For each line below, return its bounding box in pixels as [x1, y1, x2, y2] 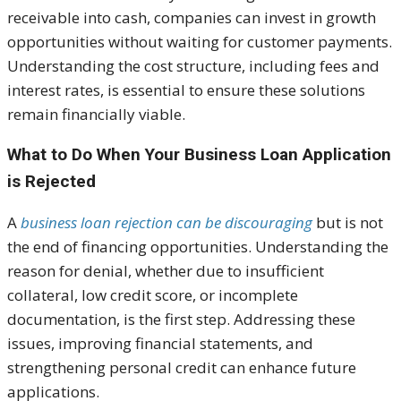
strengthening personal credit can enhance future [7, 357, 356, 379]
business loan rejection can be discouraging [21, 212, 312, 234]
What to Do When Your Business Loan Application [7, 144, 391, 166]
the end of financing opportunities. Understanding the [7, 236, 388, 258]
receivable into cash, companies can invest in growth [7, 7, 376, 29]
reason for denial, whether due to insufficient [7, 260, 324, 282]
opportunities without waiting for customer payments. [7, 31, 392, 53]
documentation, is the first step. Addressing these [7, 309, 355, 330]
